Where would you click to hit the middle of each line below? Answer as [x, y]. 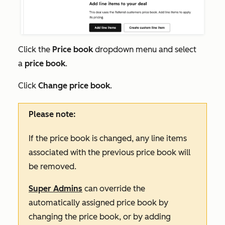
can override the [114, 189]
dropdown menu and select [145, 50]
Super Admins [55, 189]
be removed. [53, 167]
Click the [35, 50]
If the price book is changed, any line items [108, 139]
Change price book [74, 86]
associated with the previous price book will [109, 153]
